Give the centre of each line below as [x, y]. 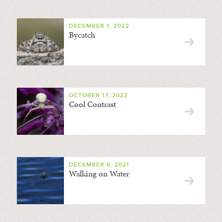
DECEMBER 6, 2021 [99, 165]
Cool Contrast [92, 104]
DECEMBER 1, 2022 [99, 26]
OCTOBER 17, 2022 [98, 95]
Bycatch [82, 35]
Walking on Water [99, 173]
